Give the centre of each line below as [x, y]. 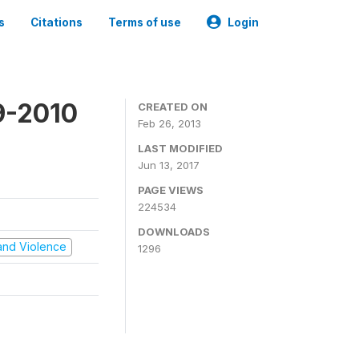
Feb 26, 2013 [169, 123]
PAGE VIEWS [171, 190]
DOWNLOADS [174, 232]
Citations [56, 22]
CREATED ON [173, 107]
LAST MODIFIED [180, 148]
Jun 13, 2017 [169, 165]
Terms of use [145, 22]
